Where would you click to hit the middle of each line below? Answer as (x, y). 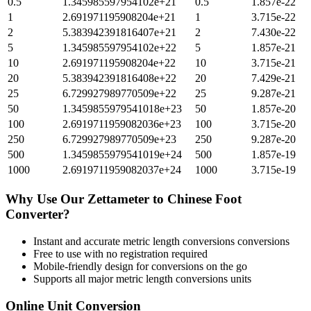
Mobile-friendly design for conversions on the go (140, 266)
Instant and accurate (78, 241)
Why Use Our (47, 199)
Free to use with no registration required (120, 253)
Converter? (38, 215)
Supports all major (75, 278)
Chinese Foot (204, 199)
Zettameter (118, 199)
